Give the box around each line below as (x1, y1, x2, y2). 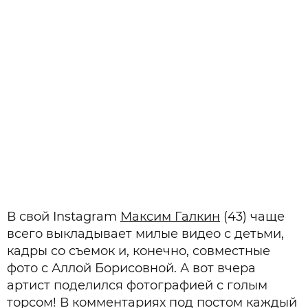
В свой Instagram (7, 209, 120, 225)
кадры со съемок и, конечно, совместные (7, 243, 270, 259)
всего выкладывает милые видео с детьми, (7, 226, 284, 242)
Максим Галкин (120, 209, 220, 225)
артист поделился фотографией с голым (7, 278, 267, 294)
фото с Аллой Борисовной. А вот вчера (7, 261, 256, 276)
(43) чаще (220, 209, 285, 225)
